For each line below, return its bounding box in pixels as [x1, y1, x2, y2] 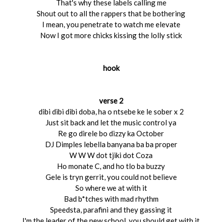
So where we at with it [75, 183, 147, 192]
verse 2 [99, 96, 123, 105]
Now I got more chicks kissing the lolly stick [40, 31, 182, 40]
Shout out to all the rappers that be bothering [37, 9, 185, 18]
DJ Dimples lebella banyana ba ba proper [45, 140, 177, 149]
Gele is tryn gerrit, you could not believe [45, 172, 177, 181]
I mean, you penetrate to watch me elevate [42, 20, 180, 29]
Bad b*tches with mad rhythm [63, 194, 159, 203]
